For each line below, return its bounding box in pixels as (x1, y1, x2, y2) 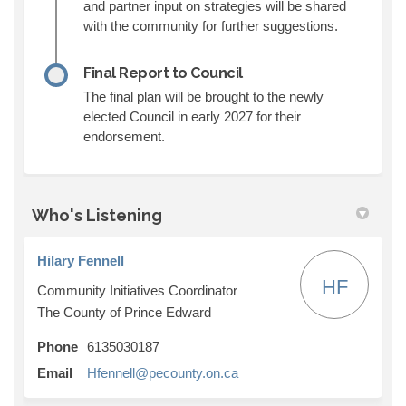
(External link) (237, 363, 319, 380)
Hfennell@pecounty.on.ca (87, 364, 238, 381)
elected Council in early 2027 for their (83, 108, 301, 124)
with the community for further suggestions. (83, 17, 342, 34)
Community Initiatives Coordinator (37, 282, 237, 298)
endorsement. (83, 128, 165, 144)
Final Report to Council (83, 63, 243, 82)
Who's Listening (32, 205, 162, 225)
